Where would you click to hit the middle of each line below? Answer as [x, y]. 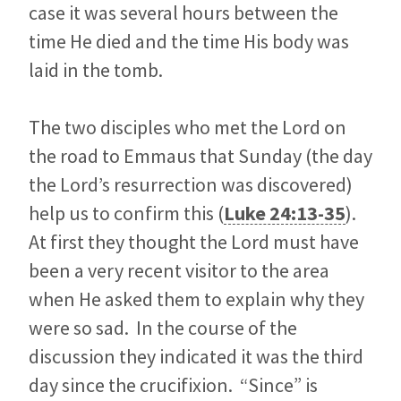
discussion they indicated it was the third [196, 356]
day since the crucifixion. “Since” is [173, 384]
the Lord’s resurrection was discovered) [191, 184]
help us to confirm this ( [126, 213]
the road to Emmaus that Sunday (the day [200, 155]
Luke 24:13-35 [285, 213]
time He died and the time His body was [189, 41]
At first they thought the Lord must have [194, 241]
